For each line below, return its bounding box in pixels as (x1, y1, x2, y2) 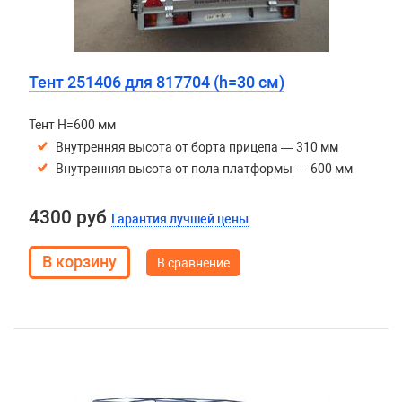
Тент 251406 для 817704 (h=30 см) (28, 73, 284, 92)
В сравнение (156, 256, 230, 270)
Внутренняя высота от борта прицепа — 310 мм (55, 140, 338, 154)
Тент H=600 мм (28, 118, 116, 132)
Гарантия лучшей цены (110, 212, 249, 226)
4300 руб (28, 206, 111, 228)
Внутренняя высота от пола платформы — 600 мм (55, 162, 353, 176)
